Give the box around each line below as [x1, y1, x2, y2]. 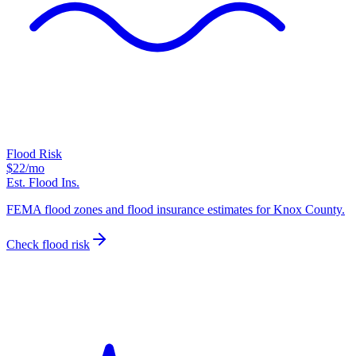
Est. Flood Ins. [6, 176, 79, 190]
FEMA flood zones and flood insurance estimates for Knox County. [6, 203, 345, 217]
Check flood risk [6, 238, 90, 252]
